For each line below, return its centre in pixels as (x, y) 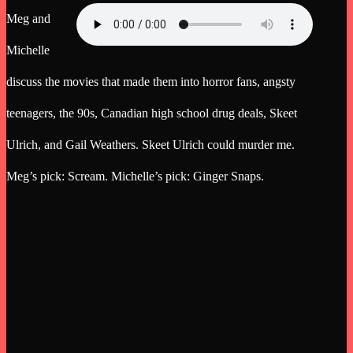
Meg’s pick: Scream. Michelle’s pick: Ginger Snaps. (135, 176)
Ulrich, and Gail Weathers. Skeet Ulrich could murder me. (150, 145)
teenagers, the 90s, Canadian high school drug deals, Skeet (152, 113)
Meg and (28, 19)
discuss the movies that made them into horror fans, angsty (151, 82)
